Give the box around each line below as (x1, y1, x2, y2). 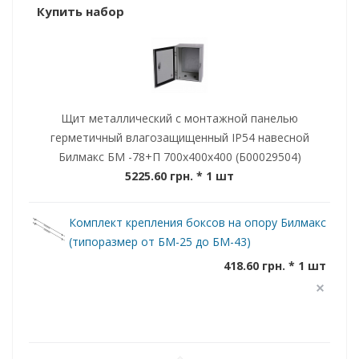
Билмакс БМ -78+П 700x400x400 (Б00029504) (58, 148, 301, 164)
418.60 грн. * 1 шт (224, 257, 326, 273)
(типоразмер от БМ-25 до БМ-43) (69, 233, 251, 249)
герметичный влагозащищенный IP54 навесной (50, 129, 309, 145)
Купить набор (37, 2, 124, 19)
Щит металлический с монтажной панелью (61, 110, 298, 126)
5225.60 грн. (125, 167, 193, 184)
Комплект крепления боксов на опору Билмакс (69, 214, 326, 230)
